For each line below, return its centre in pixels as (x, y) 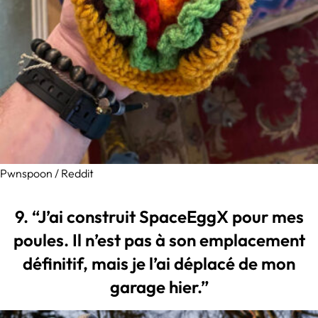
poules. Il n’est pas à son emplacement (159, 240)
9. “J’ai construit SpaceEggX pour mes (159, 217)
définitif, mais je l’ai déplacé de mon (159, 264)
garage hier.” (159, 287)
